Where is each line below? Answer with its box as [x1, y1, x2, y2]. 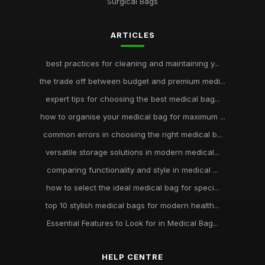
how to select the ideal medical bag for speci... [46, 183, 219, 192]
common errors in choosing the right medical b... [43, 130, 222, 139]
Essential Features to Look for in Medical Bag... [47, 218, 218, 228]
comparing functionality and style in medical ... [47, 165, 218, 174]
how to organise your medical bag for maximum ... [40, 112, 225, 121]
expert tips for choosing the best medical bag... [45, 94, 220, 104]
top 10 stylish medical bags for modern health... [46, 201, 219, 210]
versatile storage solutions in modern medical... [46, 147, 219, 157]
